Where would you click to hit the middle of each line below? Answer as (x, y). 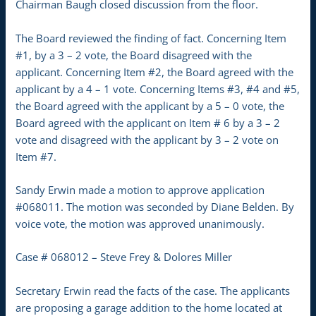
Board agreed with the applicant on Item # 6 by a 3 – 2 (148, 122)
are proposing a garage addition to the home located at (149, 307)
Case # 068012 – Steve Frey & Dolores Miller (124, 257)
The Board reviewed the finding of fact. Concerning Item (151, 38)
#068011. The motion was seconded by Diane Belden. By (155, 207)
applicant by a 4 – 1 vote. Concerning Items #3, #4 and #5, (158, 89)
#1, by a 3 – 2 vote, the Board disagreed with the (134, 55)
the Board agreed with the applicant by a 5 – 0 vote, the (150, 105)
